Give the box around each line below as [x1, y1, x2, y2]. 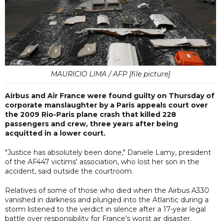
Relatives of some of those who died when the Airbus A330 [5, 185, 209, 195]
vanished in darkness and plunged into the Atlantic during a [5, 195, 209, 204]
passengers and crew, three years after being [5, 119, 178, 128]
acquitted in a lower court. [5, 128, 106, 138]
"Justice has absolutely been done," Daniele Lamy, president [5, 147, 211, 157]
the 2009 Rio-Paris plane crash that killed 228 [5, 110, 176, 119]
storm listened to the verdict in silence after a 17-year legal [5, 204, 206, 214]
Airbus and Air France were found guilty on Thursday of [5, 91, 215, 100]
